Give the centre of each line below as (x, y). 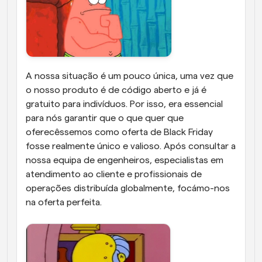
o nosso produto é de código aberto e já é (116, 90)
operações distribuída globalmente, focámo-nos (128, 189)
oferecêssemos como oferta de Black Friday (119, 132)
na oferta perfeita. (65, 203)
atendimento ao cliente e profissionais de (114, 175)
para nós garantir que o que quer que (105, 118)
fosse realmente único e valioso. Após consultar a (131, 146)
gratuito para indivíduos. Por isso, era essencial (124, 104)
